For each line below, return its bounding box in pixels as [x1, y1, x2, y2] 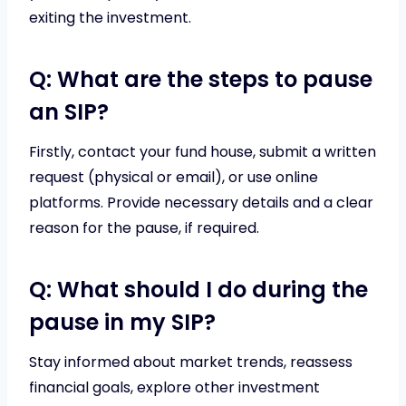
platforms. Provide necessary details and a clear [29, 191, 373, 213]
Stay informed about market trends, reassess [29, 351, 353, 372]
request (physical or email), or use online [29, 166, 318, 188]
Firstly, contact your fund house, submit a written [29, 140, 376, 162]
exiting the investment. [29, 6, 191, 28]
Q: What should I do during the [29, 274, 368, 304]
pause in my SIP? [29, 306, 216, 337]
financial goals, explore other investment [29, 376, 320, 398]
